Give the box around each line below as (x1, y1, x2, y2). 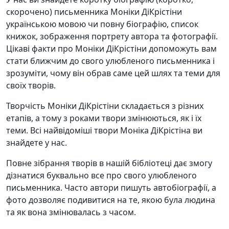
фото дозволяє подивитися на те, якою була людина (6, 194, 215, 206)
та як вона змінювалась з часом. (6, 207, 136, 218)
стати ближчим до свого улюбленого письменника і (6, 55, 215, 67)
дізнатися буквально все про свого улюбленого (6, 170, 197, 181)
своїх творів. (6, 80, 56, 91)
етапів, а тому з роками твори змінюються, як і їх (6, 112, 201, 124)
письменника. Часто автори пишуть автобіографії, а (6, 182, 216, 194)
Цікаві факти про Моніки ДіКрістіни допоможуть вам (6, 43, 217, 55)
